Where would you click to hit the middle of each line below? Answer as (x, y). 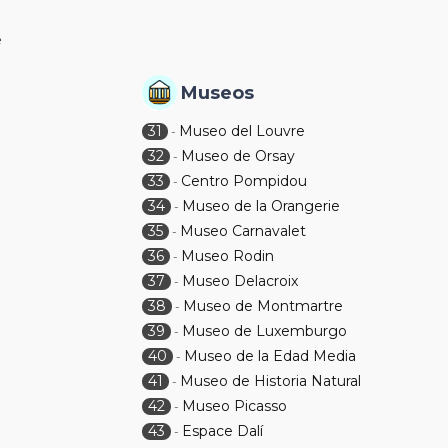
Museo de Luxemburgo (265, 331)
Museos (218, 93)
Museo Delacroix (240, 281)
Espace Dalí (223, 431)
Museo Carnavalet (243, 231)
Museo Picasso (235, 406)
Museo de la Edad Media (270, 356)
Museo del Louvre (242, 131)
